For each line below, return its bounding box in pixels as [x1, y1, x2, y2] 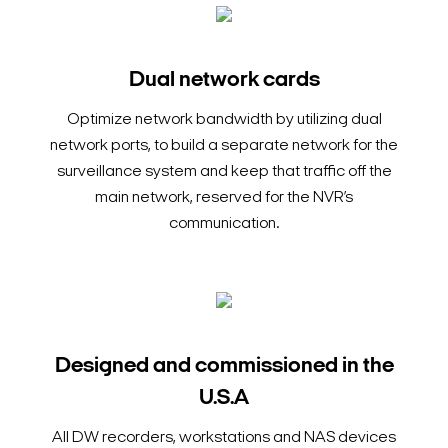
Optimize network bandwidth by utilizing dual [66, 112, 382, 129]
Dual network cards [128, 69, 320, 93]
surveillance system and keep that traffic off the [56, 164, 392, 181]
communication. [169, 216, 279, 233]
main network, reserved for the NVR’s [95, 190, 353, 207]
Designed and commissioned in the [54, 355, 394, 379]
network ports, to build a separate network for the [50, 138, 398, 155]
